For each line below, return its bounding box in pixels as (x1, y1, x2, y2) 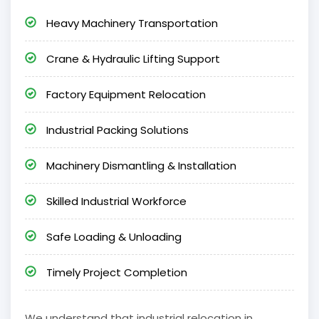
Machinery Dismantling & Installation (43, 158, 236, 174)
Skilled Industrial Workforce (43, 194, 187, 209)
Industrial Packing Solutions (43, 122, 189, 138)
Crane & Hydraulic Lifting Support (43, 51, 220, 67)
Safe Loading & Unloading (43, 229, 182, 245)
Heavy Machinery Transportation (43, 16, 218, 31)
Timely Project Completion (43, 265, 187, 281)
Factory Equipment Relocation (43, 87, 206, 103)
